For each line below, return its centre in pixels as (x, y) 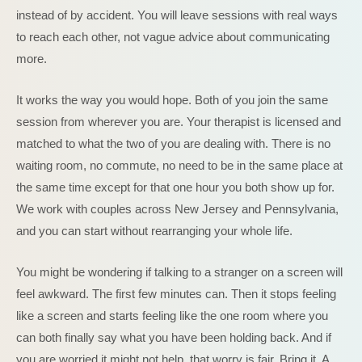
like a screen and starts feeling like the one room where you (172, 316)
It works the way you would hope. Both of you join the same (172, 100)
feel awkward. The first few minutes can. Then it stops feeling (176, 294)
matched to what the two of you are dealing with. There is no (173, 143)
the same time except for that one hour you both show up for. (175, 187)
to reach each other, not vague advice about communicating (173, 37)
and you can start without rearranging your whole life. (154, 231)
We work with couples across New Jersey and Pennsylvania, (177, 209)
